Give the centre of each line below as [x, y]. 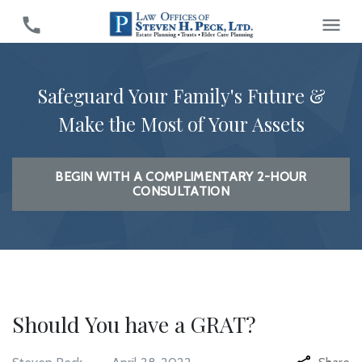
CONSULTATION [181, 191]
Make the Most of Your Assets [181, 124]
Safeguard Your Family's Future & [181, 96]
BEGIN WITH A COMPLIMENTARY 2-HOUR [181, 177]
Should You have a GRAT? [134, 324]
